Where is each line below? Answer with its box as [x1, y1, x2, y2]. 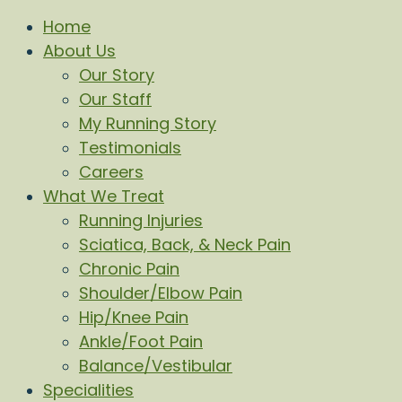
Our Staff [79, 88, 152, 110]
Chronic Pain [79, 258, 179, 280]
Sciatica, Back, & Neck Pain [79, 233, 291, 256]
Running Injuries [79, 209, 203, 232]
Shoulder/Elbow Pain [79, 282, 242, 304]
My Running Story [79, 112, 216, 135]
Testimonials [79, 136, 181, 159]
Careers [79, 161, 144, 183]
